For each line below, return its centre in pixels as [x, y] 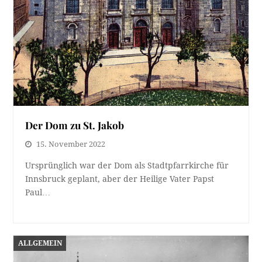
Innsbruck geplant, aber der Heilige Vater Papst [120, 179]
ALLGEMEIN [40, 243]
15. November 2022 [71, 144]
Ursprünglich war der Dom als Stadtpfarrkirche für [127, 166]
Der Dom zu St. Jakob [75, 125]
